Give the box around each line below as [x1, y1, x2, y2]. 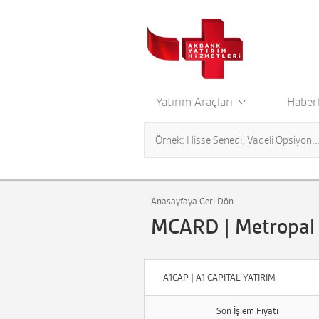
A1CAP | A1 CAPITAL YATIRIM [163, 272, 276, 283]
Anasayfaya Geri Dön [151, 196, 234, 206]
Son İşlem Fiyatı [216, 305, 278, 316]
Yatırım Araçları [156, 95, 236, 109]
